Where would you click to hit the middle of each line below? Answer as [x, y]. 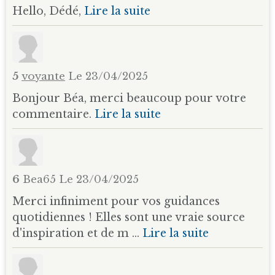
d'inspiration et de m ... [77, 233]
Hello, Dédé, [48, 11]
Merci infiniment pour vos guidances [116, 201]
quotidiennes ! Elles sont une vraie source [129, 217]
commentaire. [53, 114]
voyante [43, 76]
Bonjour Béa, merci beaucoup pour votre [129, 98]
